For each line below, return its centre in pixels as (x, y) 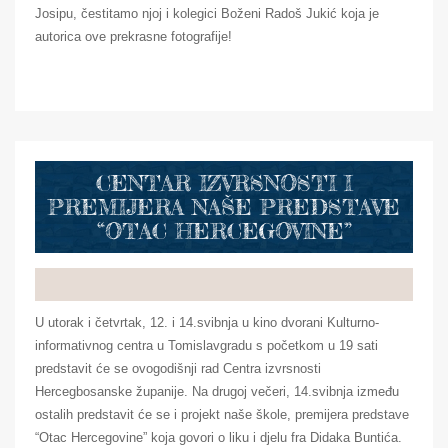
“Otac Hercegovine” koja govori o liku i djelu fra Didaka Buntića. (218, 437)
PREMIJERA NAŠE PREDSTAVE (224, 206)
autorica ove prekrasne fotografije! (133, 36)
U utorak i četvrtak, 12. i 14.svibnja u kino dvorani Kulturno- (207, 322)
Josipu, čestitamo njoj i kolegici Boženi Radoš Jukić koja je (207, 13)
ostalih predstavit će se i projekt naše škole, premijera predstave (222, 414)
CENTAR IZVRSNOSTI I (224, 182)
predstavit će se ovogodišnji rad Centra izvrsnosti (178, 368)
